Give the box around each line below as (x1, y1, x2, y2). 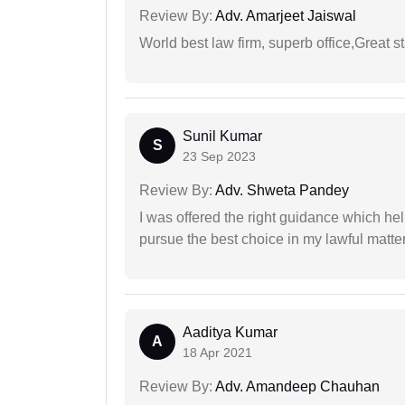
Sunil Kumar (183, 128, 262, 145)
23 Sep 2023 (183, 149, 256, 165)
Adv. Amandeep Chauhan (212, 379, 380, 395)
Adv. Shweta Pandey (212, 183, 349, 199)
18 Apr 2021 (183, 345, 252, 361)
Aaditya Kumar (183, 325, 278, 341)
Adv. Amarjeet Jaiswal (212, 8, 356, 24)
